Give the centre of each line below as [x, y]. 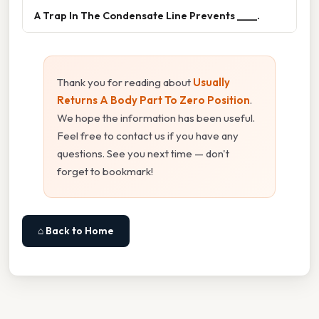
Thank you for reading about [125, 82]
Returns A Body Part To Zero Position [153, 100]
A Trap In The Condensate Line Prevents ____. [147, 15]
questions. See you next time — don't [143, 153]
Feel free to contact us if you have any [148, 135]
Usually [211, 82]
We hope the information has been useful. [156, 117]
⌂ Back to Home [76, 230]
